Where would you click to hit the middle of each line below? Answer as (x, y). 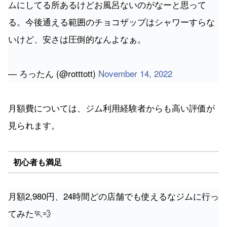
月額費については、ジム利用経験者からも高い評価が (111, 108)
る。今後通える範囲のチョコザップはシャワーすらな (111, 22)
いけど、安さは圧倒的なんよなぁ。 (77, 39)
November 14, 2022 (135, 73)
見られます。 (34, 125)
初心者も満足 (37, 162)
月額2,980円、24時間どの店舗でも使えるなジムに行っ (113, 196)
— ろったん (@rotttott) (53, 73)
